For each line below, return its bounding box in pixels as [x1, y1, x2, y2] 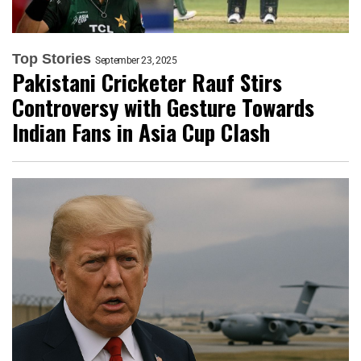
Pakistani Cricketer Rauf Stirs [12, 66, 282, 99]
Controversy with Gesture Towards [12, 91, 314, 124]
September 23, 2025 [95, 55, 177, 67]
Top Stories [12, 51, 91, 68]
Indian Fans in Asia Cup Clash [12, 116, 270, 149]
